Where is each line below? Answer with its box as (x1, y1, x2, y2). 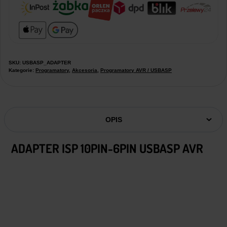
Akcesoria (72, 67, 97, 73)
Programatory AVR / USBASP (100, 67, 172, 73)
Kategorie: (9, 67, 35, 73)
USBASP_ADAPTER (22, 59, 71, 65)
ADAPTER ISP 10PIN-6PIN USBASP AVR (11, 140, 203, 156)
